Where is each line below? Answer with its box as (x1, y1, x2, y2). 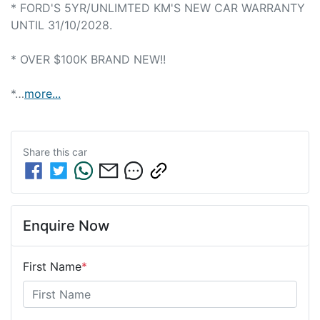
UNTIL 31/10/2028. (11, 17, 112, 32)
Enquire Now (23, 216, 110, 234)
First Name (23, 259, 81, 274)
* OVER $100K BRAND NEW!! (11, 51, 166, 66)
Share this (23, 145, 72, 158)
